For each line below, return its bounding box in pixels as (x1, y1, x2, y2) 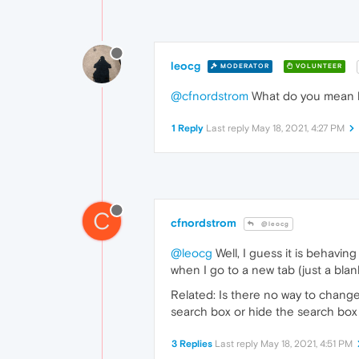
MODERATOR (218, 63, 269, 71)
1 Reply (171, 122, 204, 134)
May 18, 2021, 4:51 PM (260, 337, 353, 349)
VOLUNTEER (293, 63, 342, 71)
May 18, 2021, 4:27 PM (252, 122, 345, 134)
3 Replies (171, 337, 212, 349)
